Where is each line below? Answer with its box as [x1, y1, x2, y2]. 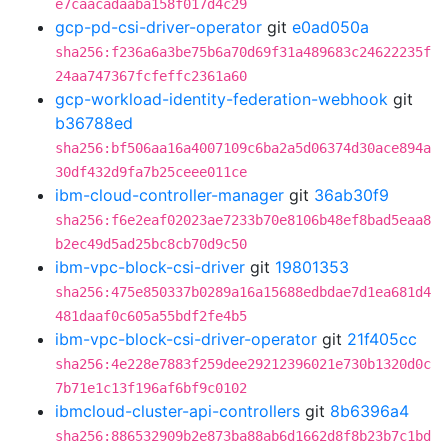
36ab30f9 [314, 185, 389, 205]
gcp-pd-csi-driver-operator [55, 17, 262, 37]
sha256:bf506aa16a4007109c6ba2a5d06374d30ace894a [55, 140, 431, 156]
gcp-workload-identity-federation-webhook [55, 89, 388, 109]
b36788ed [55, 113, 133, 133]
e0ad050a [292, 17, 369, 37]
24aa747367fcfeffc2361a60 [55, 68, 247, 84]
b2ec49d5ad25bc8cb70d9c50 [55, 236, 247, 252]
